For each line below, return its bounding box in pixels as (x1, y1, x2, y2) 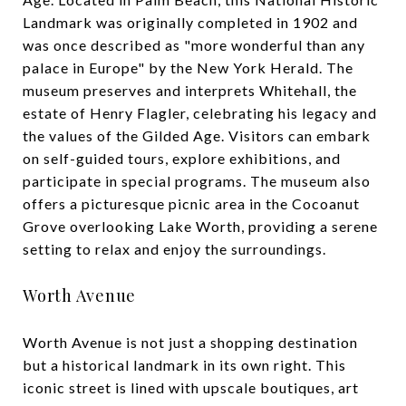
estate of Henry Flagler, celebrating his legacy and (23, 103, 377, 121)
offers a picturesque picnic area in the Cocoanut (23, 194, 360, 212)
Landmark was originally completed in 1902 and (23, 13, 358, 31)
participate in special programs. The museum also (23, 171, 371, 189)
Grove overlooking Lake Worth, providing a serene (23, 217, 378, 235)
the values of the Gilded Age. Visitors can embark (23, 126, 371, 144)
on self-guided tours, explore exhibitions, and (23, 149, 341, 167)
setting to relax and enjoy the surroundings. (23, 239, 326, 257)
